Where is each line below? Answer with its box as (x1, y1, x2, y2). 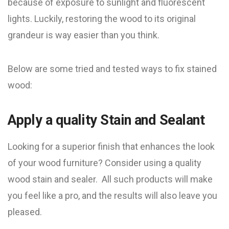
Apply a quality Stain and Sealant (8, 112, 205, 128)
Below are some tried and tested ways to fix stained (8, 63, 217, 74)
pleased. (8, 207, 42, 217)
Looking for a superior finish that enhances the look (8, 141, 215, 152)
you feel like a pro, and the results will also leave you (8, 190, 217, 201)
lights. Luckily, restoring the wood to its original (8, 13, 196, 24)
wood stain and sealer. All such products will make (8, 174, 213, 185)
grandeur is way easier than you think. (8, 30, 159, 40)
